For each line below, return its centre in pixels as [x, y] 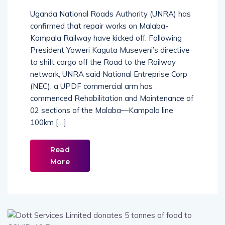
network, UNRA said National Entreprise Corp [109, 74]
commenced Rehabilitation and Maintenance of [112, 98]
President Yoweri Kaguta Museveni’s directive [110, 50]
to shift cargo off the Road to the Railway [103, 62]
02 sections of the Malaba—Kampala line [102, 110]
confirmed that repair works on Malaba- [99, 26]
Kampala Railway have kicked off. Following [106, 38]
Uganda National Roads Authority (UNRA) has [110, 14]
